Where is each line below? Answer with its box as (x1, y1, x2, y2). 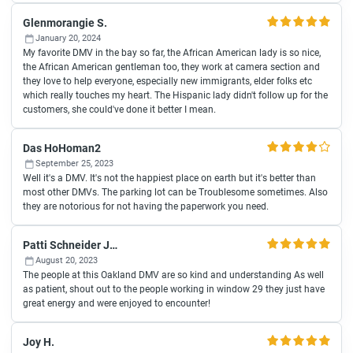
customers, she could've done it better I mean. (23, 104, 216, 115)
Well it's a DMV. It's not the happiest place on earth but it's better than (23, 173, 316, 184)
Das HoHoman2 (23, 142, 101, 154)
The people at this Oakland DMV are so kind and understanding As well (23, 269, 324, 281)
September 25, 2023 (35, 158, 113, 169)
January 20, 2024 (35, 33, 101, 43)
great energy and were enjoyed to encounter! (23, 298, 210, 309)
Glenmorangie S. (23, 17, 107, 29)
